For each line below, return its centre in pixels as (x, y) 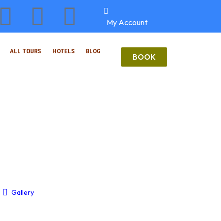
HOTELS (63, 51)
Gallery (23, 193)
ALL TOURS (25, 51)
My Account (127, 22)
